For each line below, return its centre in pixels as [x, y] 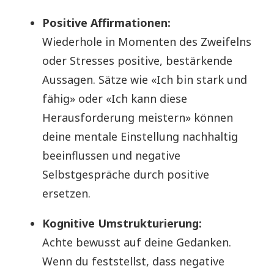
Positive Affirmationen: [106, 22]
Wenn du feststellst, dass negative [133, 261]
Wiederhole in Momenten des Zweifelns [147, 41]
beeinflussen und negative [111, 155]
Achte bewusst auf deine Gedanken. [137, 242]
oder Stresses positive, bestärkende [137, 60]
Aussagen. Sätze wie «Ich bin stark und [145, 79]
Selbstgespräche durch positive [126, 174]
